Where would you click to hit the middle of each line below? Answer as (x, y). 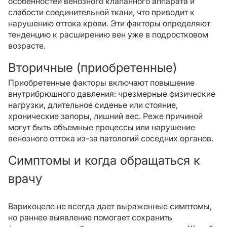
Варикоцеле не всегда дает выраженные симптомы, (110, 206)
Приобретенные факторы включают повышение (101, 83)
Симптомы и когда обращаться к (104, 160)
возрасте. (27, 46)
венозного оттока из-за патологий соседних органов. (111, 138)
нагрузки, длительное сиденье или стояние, (93, 105)
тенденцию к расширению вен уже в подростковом (108, 34)
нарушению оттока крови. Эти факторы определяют (109, 23)
